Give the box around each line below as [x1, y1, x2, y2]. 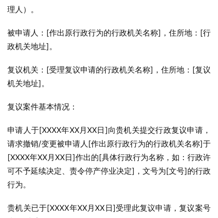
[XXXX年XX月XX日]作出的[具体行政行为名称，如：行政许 [7, 152, 211, 162]
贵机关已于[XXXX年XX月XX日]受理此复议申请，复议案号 [7, 203, 211, 213]
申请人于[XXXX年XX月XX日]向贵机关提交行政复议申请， [7, 125, 211, 135]
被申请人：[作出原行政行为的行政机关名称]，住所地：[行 [7, 28, 211, 37]
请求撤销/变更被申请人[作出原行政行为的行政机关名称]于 [7, 139, 211, 148]
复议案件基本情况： [7, 102, 77, 111]
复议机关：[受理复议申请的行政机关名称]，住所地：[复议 [7, 65, 211, 74]
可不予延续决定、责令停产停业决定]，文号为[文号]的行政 [7, 166, 211, 176]
